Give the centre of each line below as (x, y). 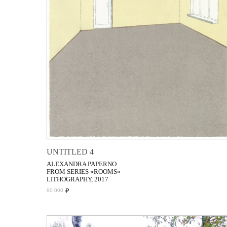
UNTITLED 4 (70, 152)
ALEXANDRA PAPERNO (82, 164)
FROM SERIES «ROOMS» (84, 172)
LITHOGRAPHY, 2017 (78, 179)
